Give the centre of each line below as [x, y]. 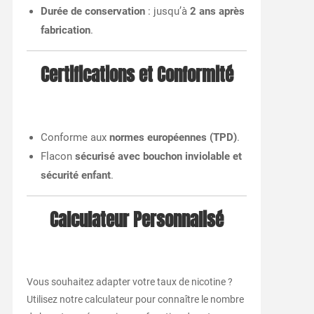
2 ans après [217, 12]
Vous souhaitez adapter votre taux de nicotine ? [129, 282]
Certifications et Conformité [137, 75]
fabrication [65, 30]
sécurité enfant [75, 176]
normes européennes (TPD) [173, 138]
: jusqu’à [167, 12]
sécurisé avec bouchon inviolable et [158, 157]
